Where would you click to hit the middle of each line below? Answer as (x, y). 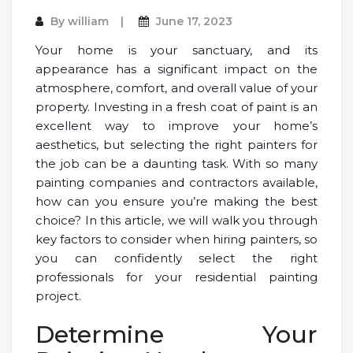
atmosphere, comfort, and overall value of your (176, 87)
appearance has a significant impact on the (176, 69)
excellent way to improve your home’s (176, 125)
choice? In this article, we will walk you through (176, 220)
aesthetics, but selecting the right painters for (176, 144)
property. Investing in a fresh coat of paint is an (176, 106)
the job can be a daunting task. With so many (176, 163)
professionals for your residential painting (176, 277)
